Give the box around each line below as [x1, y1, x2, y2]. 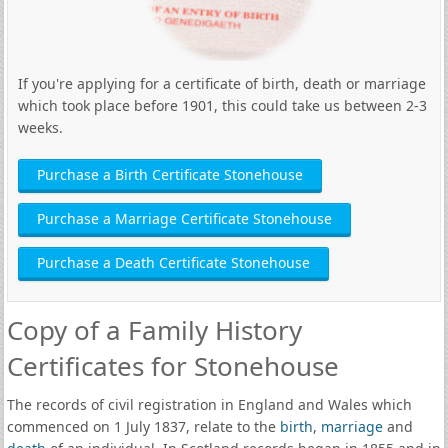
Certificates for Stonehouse [6, 348, 339, 384]
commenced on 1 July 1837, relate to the [6, 417, 280, 436]
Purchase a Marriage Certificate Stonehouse [36, 209, 332, 228]
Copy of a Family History [6, 312, 302, 348]
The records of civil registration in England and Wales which [6, 395, 412, 414]
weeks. [17, 118, 63, 137]
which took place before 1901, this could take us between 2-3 [17, 96, 427, 115]
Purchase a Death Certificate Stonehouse [36, 253, 310, 272]
